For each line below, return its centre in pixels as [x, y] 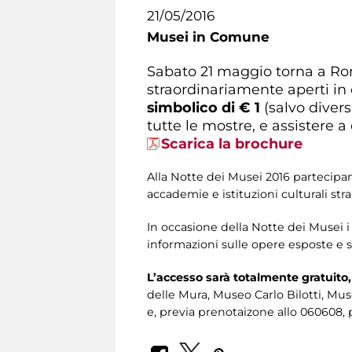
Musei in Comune [208, 37]
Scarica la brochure [232, 143]
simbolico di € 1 [205, 107]
